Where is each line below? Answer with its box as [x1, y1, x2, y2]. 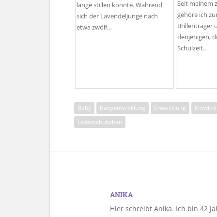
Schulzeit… [177, 44, 208, 53]
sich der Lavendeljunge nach [77, 12, 158, 20]
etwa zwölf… [77, 23, 112, 31]
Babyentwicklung [100, 103, 145, 112]
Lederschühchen [77, 117, 122, 126]
